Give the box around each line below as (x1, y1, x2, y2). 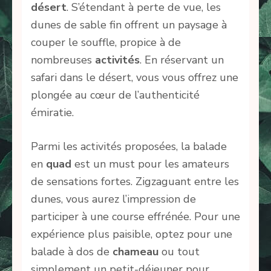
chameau (113, 244, 162, 260)
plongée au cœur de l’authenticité (31, 88, 200, 103)
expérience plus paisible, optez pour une (31, 227, 232, 242)
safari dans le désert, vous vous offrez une (31, 70, 238, 85)
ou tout (162, 244, 200, 260)
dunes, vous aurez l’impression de (31, 192, 196, 207)
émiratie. (31, 105, 74, 120)
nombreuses (31, 53, 95, 68)
